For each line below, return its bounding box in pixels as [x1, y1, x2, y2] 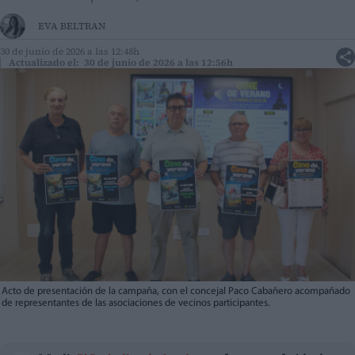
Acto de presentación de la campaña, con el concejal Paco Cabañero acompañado [2, 286, 350, 297]
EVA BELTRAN [38, 20, 105, 33]
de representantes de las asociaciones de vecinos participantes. [2, 298, 270, 309]
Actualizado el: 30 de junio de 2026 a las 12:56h [9, 56, 233, 70]
